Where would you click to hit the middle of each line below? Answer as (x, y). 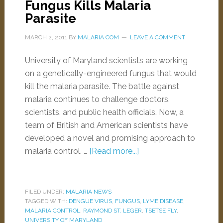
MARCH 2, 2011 (46, 37)
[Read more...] (114, 151)
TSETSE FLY (161, 211)
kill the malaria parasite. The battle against (102, 86)
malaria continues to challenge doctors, (97, 99)
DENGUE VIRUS (90, 201)
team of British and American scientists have (106, 125)
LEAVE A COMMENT (157, 37)
